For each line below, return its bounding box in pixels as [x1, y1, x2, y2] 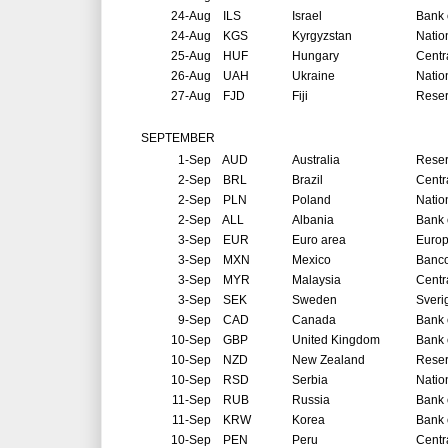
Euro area [292, 233, 346, 248]
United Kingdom [292, 333, 380, 348]
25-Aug [171, 49, 211, 64]
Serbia [292, 373, 328, 388]
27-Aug [171, 89, 211, 104]
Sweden [292, 293, 337, 308]
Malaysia [292, 273, 341, 288]
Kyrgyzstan [292, 29, 352, 44]
